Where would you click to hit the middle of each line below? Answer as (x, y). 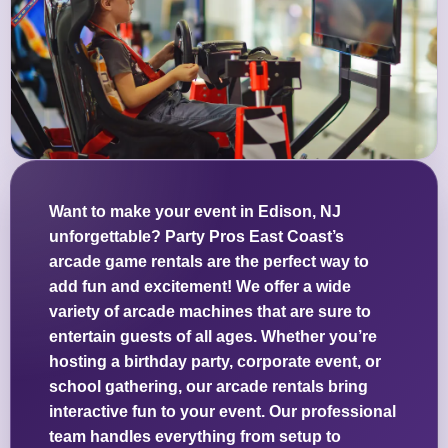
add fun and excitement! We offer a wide (200, 287)
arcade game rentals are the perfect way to (209, 262)
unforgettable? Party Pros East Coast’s (196, 237)
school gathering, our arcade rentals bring (208, 387)
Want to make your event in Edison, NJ (195, 212)
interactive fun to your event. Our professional (222, 412)
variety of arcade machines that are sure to (210, 312)
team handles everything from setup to (195, 437)
